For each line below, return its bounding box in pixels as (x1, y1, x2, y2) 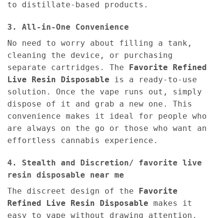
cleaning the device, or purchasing (7, 51, 173, 60)
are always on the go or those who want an (7, 124, 207, 133)
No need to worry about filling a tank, (7, 38, 192, 48)
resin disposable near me (7, 170, 124, 180)
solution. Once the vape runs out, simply (7, 87, 202, 97)
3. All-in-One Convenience (7, 22, 129, 32)
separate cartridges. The (7, 63, 129, 73)
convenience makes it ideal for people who (7, 111, 207, 121)
